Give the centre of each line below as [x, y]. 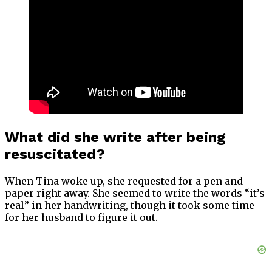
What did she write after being [115, 138]
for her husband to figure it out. [81, 217]
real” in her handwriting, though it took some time [130, 205]
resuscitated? [55, 155]
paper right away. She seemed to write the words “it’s [135, 193]
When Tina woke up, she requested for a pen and [124, 181]
